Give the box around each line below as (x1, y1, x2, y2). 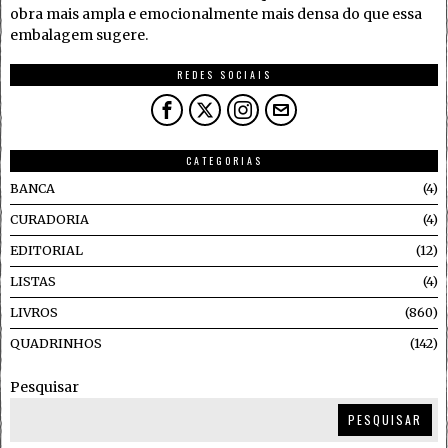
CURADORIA (10, 211, 89, 227)
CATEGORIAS (185, 152, 263, 168)
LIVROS (10, 304, 58, 320)
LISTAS (10, 273, 56, 289)
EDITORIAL (10, 242, 83, 258)
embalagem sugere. (10, 25, 151, 44)
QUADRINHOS (10, 335, 102, 351)
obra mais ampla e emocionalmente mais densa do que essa (10, 4, 422, 23)
